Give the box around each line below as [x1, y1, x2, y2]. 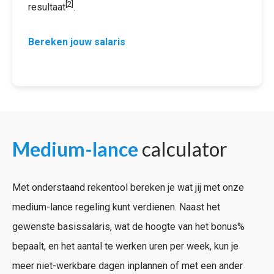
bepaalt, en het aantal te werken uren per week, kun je [12, 240, 239, 252]
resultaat [28, 1, 65, 13]
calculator [138, 137, 228, 161]
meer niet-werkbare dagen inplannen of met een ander [12, 260, 243, 272]
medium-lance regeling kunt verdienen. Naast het [12, 201, 220, 213]
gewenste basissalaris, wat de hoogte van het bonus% [12, 221, 245, 232]
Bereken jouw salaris [28, 35, 125, 48]
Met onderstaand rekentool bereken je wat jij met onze [12, 182, 244, 193]
